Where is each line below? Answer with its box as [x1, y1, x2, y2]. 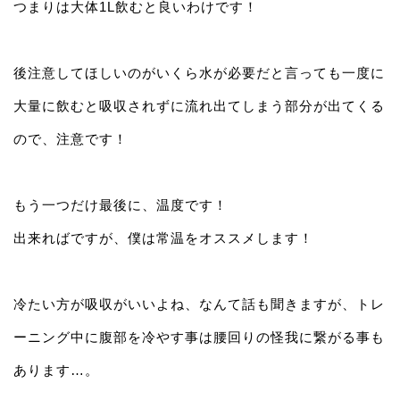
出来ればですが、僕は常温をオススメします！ [13, 230, 313, 246]
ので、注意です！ [13, 131, 128, 147]
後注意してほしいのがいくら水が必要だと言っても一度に [13, 65, 385, 81]
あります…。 [13, 362, 99, 379]
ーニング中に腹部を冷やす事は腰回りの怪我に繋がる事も [13, 329, 385, 346]
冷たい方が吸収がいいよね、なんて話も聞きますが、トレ [13, 296, 385, 312]
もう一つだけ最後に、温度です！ [13, 197, 228, 213]
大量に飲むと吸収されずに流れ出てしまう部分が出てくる [13, 98, 385, 114]
